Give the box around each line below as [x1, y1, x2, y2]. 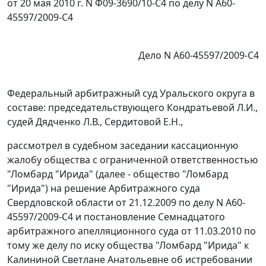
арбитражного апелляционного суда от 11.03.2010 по [7, 224, 256, 238]
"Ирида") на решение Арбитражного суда [7, 182, 200, 195]
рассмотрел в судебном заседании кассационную [7, 139, 238, 153]
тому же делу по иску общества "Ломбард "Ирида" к [7, 239, 249, 252]
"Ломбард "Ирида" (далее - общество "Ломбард [7, 167, 228, 181]
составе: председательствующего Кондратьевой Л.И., [7, 101, 258, 115]
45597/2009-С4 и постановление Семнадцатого [7, 210, 225, 224]
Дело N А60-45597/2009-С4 [138, 49, 259, 62]
